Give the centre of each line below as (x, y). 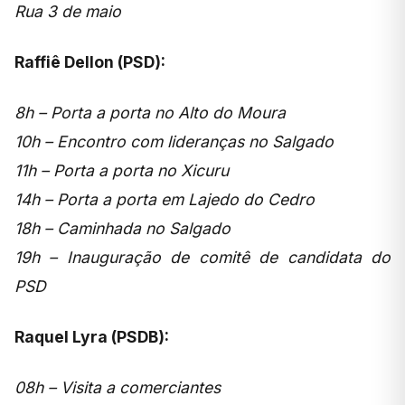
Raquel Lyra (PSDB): (92, 336)
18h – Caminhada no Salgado (122, 228)
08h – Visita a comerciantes (118, 387)
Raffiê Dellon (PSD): (90, 61)
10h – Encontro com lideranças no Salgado (174, 141)
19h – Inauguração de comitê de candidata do (202, 257)
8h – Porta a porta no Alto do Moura (150, 112)
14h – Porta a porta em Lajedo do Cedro (165, 199)
